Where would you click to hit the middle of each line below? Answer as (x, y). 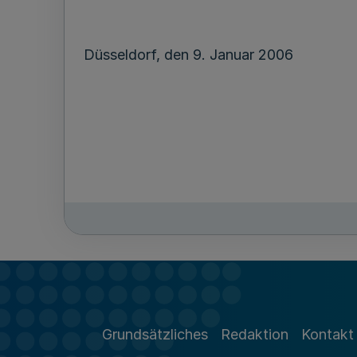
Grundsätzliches (155, 334)
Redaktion (255, 334)
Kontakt (328, 334)
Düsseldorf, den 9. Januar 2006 (188, 55)
